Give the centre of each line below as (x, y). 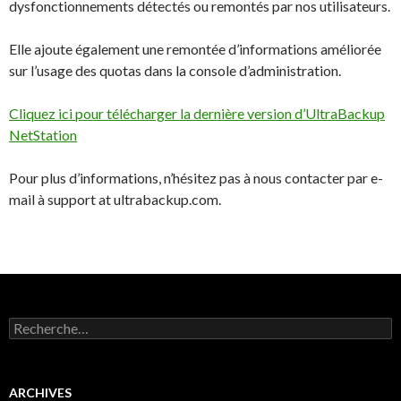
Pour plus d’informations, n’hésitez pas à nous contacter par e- (196, 178)
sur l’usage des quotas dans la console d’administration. (175, 70)
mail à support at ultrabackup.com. (115, 199)
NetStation (43, 135)
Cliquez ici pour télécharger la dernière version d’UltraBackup (197, 113)
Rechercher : (44, 324)
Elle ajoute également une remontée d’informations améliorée (195, 49)
